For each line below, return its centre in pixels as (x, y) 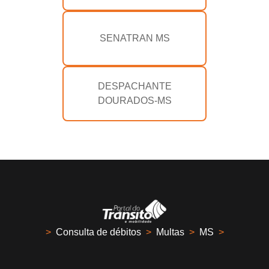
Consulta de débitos (98, 232)
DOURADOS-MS (134, 101)
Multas (170, 232)
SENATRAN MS (134, 38)
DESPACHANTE (134, 86)
